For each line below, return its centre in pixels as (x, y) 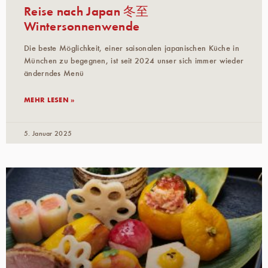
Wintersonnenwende (82, 25)
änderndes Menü (54, 73)
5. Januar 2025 (48, 133)
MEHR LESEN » (49, 99)
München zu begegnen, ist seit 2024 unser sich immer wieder (134, 60)
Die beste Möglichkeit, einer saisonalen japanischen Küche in (132, 48)
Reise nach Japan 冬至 (86, 10)
